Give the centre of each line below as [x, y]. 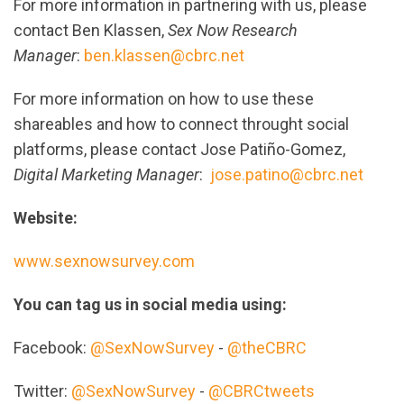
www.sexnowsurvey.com [104, 262]
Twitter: [42, 391]
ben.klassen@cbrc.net [164, 56]
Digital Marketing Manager [106, 175]
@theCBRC [267, 348]
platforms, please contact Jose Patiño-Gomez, [179, 150]
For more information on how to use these [164, 99]
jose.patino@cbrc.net [287, 175]
